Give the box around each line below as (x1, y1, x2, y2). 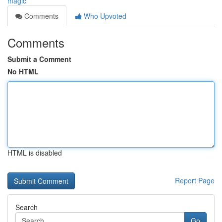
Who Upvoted (82, 11, 126, 21)
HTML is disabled (7, 148, 62, 158)
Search (15, 202, 38, 212)
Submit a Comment (7, 54, 71, 64)
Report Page (175, 175, 215, 185)
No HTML (7, 66, 39, 76)
